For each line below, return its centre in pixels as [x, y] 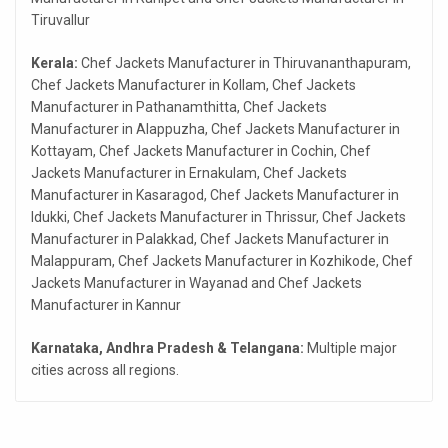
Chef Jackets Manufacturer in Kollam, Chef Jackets [193, 85]
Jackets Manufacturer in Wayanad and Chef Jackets [196, 283]
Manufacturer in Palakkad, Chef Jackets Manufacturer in [210, 239]
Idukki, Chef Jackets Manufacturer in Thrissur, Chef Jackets [218, 217]
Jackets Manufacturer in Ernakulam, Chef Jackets [189, 173]
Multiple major [350, 348]
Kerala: [54, 63]
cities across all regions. [105, 370]
